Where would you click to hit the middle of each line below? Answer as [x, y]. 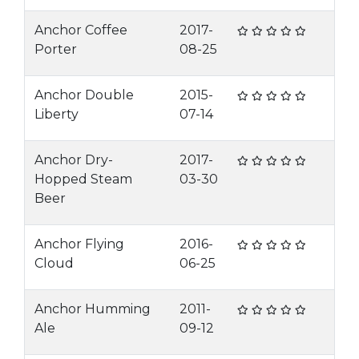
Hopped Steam [83, 179]
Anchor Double [84, 95]
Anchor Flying [79, 244]
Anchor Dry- [74, 160]
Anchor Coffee [81, 30]
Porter [56, 49]
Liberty [56, 114]
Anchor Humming [93, 309]
